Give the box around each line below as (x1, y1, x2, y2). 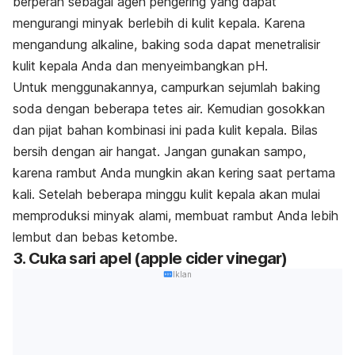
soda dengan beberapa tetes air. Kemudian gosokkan (13, 101, 325, 117)
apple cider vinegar (139, 249, 282, 269)
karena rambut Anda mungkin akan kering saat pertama (13, 165, 335, 181)
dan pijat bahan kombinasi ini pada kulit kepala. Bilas (13, 122, 318, 139)
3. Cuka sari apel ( (13, 249, 140, 269)
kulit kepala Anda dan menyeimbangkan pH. (13, 58, 268, 74)
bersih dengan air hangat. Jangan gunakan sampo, (13, 143, 306, 160)
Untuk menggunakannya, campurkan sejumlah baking (13, 79, 320, 96)
